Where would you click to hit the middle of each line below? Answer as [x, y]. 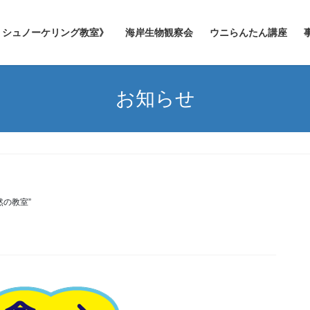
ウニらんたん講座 [248, 33]
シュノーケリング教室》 [55, 33]
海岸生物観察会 [159, 33]
